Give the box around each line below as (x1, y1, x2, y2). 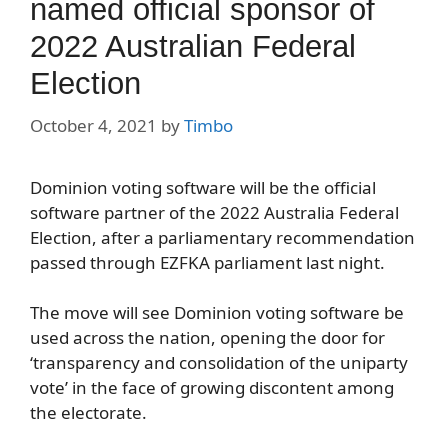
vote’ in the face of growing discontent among (30, 376, 394, 400)
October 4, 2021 (30, 113, 157, 137)
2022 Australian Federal (30, 29, 356, 65)
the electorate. (30, 401, 147, 425)
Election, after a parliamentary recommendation (30, 225, 415, 249)
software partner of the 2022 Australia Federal (30, 200, 399, 224)
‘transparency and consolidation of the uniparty (30, 351, 408, 375)
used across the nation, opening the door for (30, 326, 385, 350)
